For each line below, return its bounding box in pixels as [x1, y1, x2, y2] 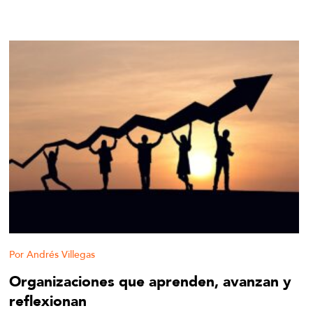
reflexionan [9, 292, 87, 310]
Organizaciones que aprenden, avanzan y [9, 272, 292, 291]
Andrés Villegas [27, 249, 96, 261]
